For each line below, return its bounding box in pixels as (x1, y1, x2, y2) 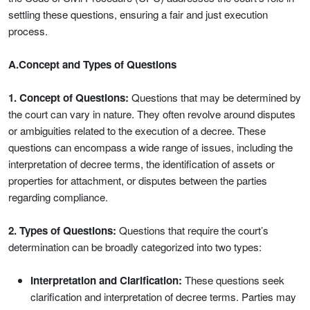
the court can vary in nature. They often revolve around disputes (8, 107, 295, 121)
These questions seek (182, 273, 284, 287)
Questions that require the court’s (116, 223, 268, 237)
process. (8, 24, 48, 38)
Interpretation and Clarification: (30, 273, 182, 288)
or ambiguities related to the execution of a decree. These (8, 123, 266, 138)
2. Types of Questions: (8, 223, 116, 238)
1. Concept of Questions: (8, 90, 129, 105)
